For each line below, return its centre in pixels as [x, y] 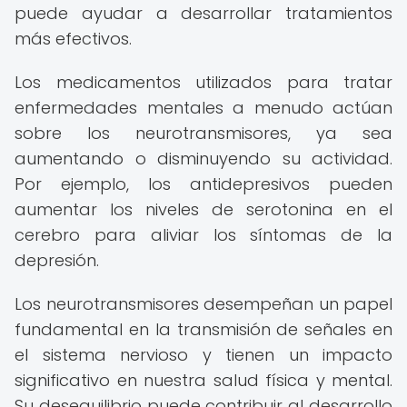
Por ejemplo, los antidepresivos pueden [203, 184]
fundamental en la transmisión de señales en [203, 329]
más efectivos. [73, 39]
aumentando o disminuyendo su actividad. [203, 159]
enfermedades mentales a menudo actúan [203, 108]
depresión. [57, 260]
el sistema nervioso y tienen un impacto [203, 355]
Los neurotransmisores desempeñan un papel [203, 304]
